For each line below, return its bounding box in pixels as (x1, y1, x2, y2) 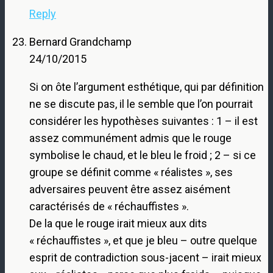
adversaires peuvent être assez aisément (29, 182, 230, 196)
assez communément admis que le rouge (29, 131, 232, 144)
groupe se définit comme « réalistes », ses (29, 165, 233, 179)
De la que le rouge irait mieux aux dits (29, 216, 207, 230)
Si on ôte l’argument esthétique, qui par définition (29, 80, 264, 93)
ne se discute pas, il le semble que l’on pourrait (29, 97, 253, 110)
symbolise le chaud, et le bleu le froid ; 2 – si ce (29, 148, 256, 161)
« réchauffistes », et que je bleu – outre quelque (29, 233, 257, 247)
